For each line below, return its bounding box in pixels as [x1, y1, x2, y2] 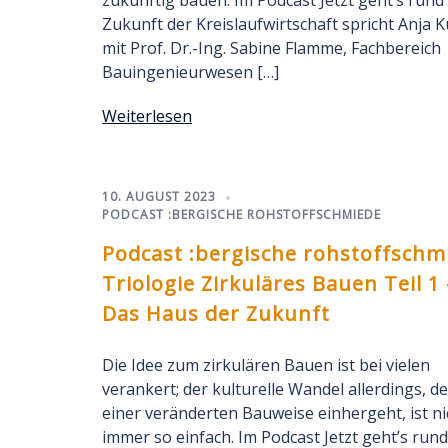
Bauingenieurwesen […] [102, 61, 279, 83]
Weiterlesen [102, 105, 192, 127]
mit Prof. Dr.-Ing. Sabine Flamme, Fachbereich [102, 37, 441, 59]
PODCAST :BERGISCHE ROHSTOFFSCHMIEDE [102, 206, 381, 223]
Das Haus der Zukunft [102, 300, 330, 327]
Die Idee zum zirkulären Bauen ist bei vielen [102, 354, 430, 376]
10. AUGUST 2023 [102, 188, 216, 205]
